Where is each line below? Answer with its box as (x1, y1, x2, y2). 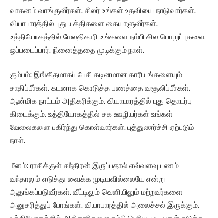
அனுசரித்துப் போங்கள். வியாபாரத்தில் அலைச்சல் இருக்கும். (10, 200, 199, 210)
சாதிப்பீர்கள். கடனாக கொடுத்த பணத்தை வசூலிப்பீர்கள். (10, 83, 190, 93)
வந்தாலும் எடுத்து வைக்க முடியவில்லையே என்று (10, 174, 165, 183)
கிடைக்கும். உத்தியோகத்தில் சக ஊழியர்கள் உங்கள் (10, 109, 173, 119)
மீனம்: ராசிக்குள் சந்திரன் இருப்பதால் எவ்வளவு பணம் (10, 161, 179, 170)
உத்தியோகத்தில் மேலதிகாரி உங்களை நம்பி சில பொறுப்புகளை (10, 32, 205, 41)
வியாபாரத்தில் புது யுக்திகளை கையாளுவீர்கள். (10, 18, 158, 28)
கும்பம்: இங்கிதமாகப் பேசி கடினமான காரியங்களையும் (10, 70, 182, 80)
